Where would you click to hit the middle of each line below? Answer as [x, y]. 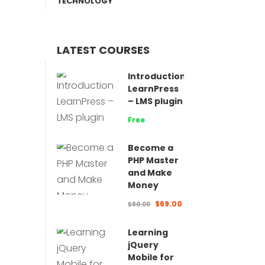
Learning [148, 232]
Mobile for [151, 257]
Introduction [157, 76]
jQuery [143, 245]
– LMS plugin [155, 101]
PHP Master [153, 160]
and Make [150, 173]
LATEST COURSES [103, 50]
